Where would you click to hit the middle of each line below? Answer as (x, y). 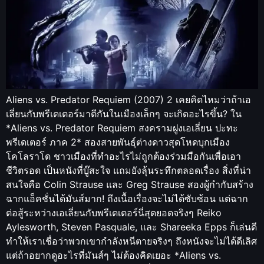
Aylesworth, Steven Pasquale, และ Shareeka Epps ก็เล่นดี (131, 227)
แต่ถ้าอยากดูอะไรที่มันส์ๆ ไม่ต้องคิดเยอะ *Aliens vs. (113, 255)
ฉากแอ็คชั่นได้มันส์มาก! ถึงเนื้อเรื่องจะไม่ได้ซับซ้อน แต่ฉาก (127, 199)
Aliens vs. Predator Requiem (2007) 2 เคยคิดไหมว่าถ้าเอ (128, 100)
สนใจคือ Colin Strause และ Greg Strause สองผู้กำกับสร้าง (130, 184)
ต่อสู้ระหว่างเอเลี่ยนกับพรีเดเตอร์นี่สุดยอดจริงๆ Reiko (114, 213)
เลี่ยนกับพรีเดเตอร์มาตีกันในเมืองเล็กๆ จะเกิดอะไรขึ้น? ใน (124, 114)
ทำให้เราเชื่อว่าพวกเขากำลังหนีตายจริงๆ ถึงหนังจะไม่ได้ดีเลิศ (131, 241)
